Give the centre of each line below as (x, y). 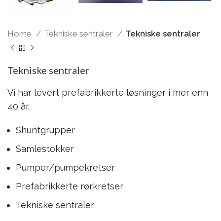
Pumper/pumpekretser (65, 167)
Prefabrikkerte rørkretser (70, 186)
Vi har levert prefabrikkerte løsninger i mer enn (108, 92)
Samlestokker (45, 148)
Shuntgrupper (45, 130)
